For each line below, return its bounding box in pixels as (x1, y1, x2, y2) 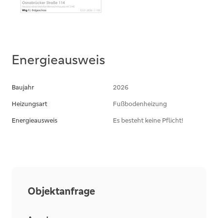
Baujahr (12, 83, 34, 92)
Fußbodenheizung (113, 100, 167, 109)
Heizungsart (12, 100, 47, 109)
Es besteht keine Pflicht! (113, 116, 183, 125)
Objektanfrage (28, 185, 95, 198)
